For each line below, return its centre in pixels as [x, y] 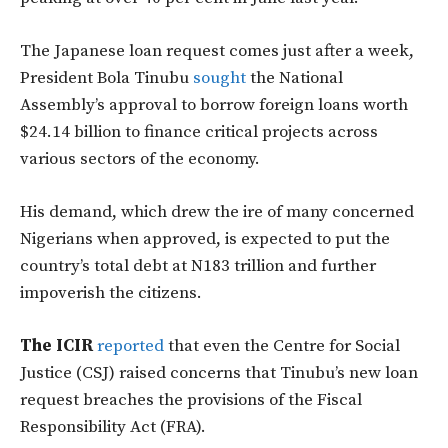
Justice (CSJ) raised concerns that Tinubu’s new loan [219, 373]
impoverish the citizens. [111, 293]
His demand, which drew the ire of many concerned [217, 212]
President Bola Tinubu [106, 78]
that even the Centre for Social [282, 346]
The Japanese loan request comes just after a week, [217, 51]
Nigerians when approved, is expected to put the [205, 239]
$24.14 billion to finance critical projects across [199, 132]
